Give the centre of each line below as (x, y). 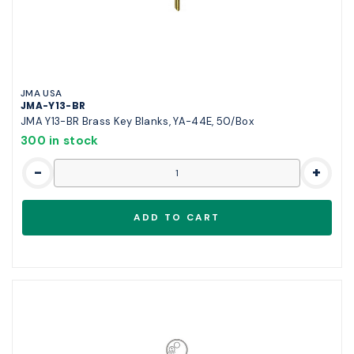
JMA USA (41, 93)
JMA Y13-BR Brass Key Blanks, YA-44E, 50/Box (137, 121)
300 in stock (60, 140)
